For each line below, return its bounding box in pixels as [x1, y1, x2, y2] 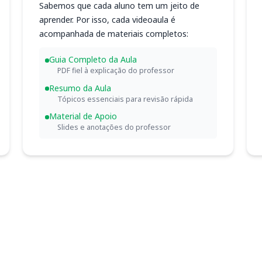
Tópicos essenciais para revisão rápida [57, 94, 193, 104]
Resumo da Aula [49, 82, 111, 94]
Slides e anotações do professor [57, 122, 171, 132]
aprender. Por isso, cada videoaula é [39, 14, 175, 25]
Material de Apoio [49, 111, 117, 122]
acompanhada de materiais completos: [39, 28, 188, 39]
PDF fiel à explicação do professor [57, 65, 174, 75]
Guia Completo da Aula [49, 54, 137, 65]
